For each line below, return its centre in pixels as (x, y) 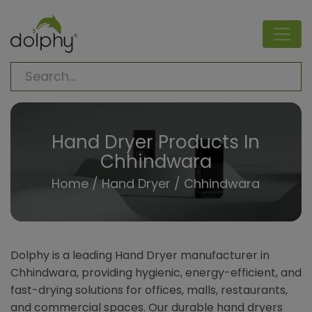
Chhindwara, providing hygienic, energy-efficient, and (156, 273)
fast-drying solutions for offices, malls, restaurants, (149, 290)
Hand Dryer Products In (156, 142)
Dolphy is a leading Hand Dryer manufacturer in (140, 256)
